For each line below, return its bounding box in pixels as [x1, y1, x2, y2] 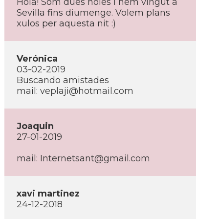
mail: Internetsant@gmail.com [17, 153, 150, 164]
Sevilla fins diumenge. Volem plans [17, 7, 170, 18]
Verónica [17, 53, 58, 64]
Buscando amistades [17, 75, 109, 86]
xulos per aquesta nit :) [17, 18, 116, 29]
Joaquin [17, 121, 54, 131]
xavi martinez [17, 188, 80, 199]
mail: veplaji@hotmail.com [17, 86, 133, 96]
